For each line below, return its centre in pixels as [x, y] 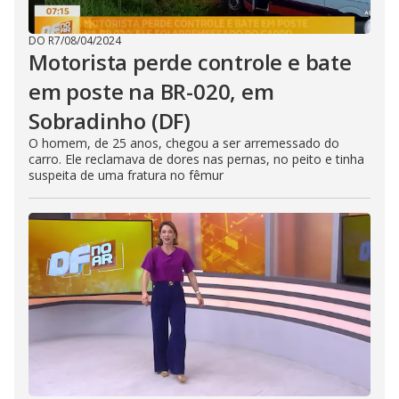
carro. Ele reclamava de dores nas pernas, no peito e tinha [196, 159]
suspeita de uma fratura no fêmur [126, 175]
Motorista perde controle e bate [190, 62]
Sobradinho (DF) [110, 121]
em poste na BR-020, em [151, 91]
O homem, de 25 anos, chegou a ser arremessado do [184, 143]
